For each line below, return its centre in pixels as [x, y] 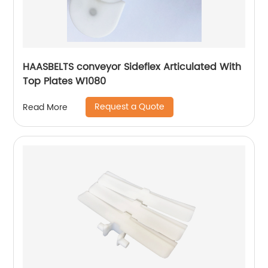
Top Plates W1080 [65, 82]
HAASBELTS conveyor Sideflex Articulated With [132, 67]
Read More [45, 107]
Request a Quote [130, 107]
